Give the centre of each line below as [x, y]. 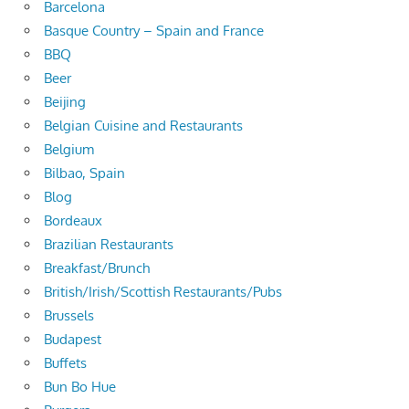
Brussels [69, 316]
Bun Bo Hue [80, 387]
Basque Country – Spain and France [154, 31]
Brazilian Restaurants [109, 245]
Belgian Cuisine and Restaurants [143, 126]
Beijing [65, 102]
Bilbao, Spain [84, 173]
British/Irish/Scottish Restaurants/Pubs [163, 292]
